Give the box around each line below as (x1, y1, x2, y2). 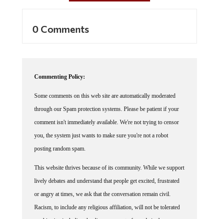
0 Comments (32, 22, 89, 35)
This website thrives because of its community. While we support (34, 164, 184, 171)
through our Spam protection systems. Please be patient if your (34, 105, 179, 112)
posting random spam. (34, 145, 86, 152)
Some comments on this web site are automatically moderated (34, 92, 175, 99)
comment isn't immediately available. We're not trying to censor (34, 118, 179, 126)
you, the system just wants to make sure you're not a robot (34, 131, 168, 139)
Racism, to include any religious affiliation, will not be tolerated (34, 203, 180, 211)
